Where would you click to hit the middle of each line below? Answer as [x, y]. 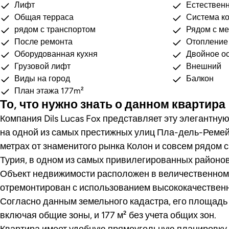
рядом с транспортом [55, 29]
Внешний [204, 66]
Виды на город [42, 78]
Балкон [200, 78]
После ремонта [43, 41]
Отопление [207, 41]
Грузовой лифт [42, 66]
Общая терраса [44, 17]
